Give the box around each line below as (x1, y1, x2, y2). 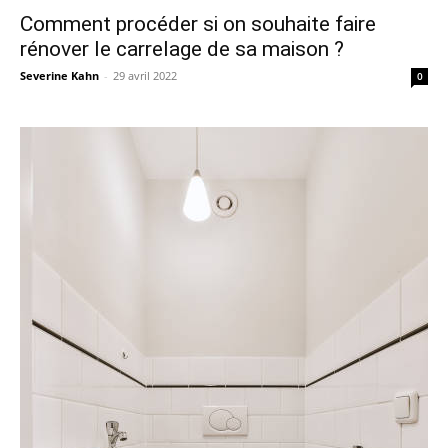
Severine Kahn (20, 68, 99, 84)
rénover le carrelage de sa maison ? (20, 37, 344, 62)
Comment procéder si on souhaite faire (20, 12, 376, 37)
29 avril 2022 (113, 68, 177, 84)
